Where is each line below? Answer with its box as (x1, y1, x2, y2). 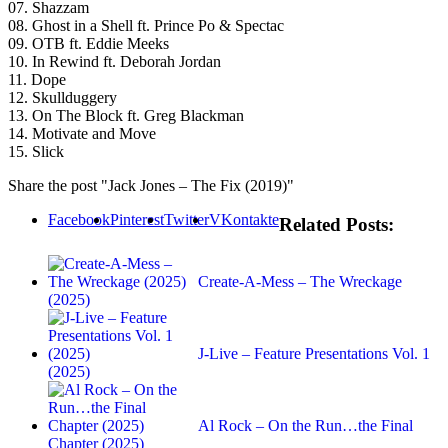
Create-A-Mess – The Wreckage (198, 272, 402, 290)
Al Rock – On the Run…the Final (198, 416, 413, 434)
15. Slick (8, 143, 64, 161)
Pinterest (110, 211, 164, 229)
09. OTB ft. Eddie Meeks (8, 35, 169, 53)
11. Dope (8, 71, 66, 89)
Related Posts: (279, 213, 394, 235)
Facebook (48, 211, 110, 229)
